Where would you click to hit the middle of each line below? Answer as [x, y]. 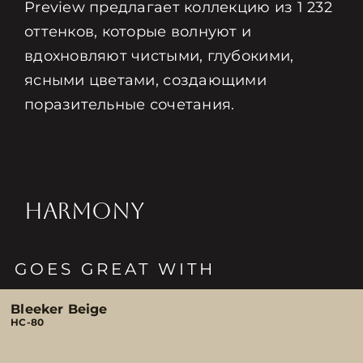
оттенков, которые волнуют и [138, 32]
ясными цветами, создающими [145, 80]
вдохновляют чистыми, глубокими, [159, 56]
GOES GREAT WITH [115, 269]
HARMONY [84, 211]
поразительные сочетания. [129, 105]
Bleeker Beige [59, 309]
